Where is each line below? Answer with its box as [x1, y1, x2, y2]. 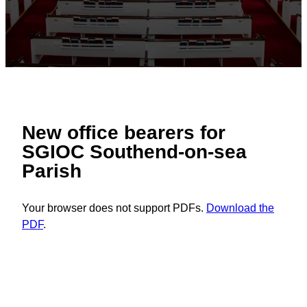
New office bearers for [22, 122, 225, 144]
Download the [206, 202, 274, 214]
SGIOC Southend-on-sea [22, 141, 247, 163]
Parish [22, 160, 82, 182]
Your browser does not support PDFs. [22, 202, 206, 214]
